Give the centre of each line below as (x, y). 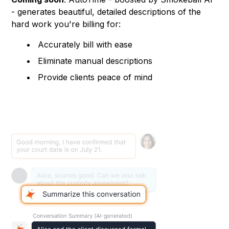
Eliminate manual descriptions (95, 61)
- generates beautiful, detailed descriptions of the (106, 12)
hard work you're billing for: (66, 24)
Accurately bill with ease (85, 44)
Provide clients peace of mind (95, 77)
